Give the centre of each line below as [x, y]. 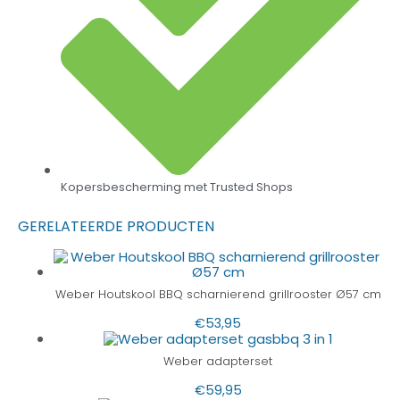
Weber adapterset [218, 362]
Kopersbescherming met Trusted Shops [177, 187]
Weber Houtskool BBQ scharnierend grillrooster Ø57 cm [218, 295]
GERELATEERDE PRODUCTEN [116, 227]
